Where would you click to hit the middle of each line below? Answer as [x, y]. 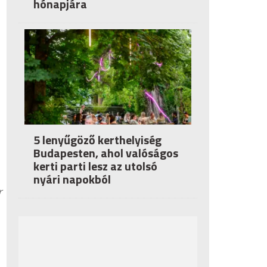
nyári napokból [72, 179]
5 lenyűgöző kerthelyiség [97, 140]
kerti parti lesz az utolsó [95, 166]
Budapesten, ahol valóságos [106, 153]
